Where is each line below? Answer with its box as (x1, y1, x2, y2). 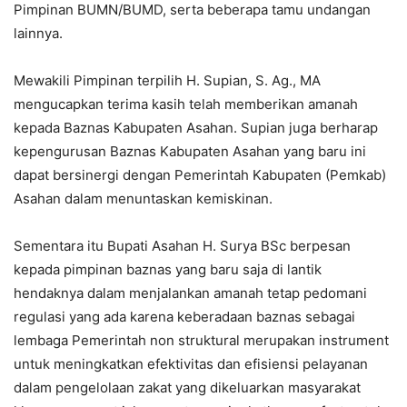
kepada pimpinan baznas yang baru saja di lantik (14, 261, 322, 279)
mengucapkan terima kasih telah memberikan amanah (14, 95, 358, 114)
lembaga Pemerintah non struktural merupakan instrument (14, 332, 389, 350)
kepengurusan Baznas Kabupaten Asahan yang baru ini (14, 143, 366, 161)
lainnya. (14, 25, 63, 43)
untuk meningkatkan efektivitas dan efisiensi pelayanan (14, 355, 368, 373)
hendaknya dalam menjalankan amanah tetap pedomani (14, 284, 367, 303)
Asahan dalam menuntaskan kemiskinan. (14, 190, 273, 208)
